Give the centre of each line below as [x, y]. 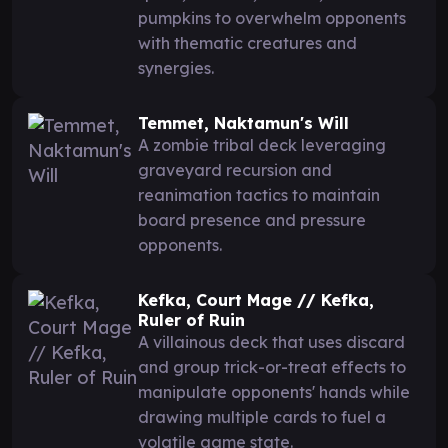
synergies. [176, 67]
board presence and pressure [252, 219]
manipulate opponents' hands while [274, 391]
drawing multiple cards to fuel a [262, 416]
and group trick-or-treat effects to [272, 366]
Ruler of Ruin [191, 319]
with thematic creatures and [247, 42]
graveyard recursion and [235, 169]
